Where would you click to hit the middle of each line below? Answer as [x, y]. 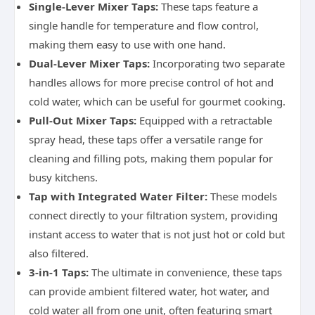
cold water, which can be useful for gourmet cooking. [157, 101]
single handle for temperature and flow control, [144, 25]
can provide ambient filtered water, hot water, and [149, 291]
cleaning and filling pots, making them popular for [151, 158]
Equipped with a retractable [204, 120]
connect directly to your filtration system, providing [153, 215]
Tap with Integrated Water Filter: [118, 196]
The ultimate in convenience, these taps [185, 272]
